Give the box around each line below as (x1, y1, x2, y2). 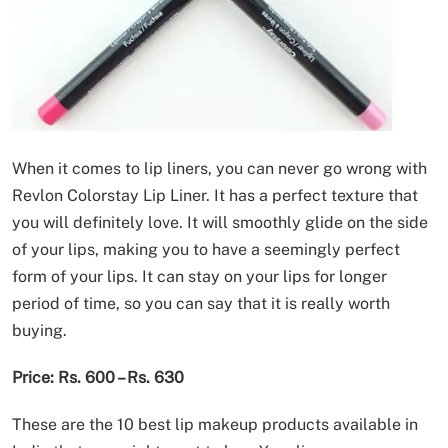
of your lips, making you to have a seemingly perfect (12, 240, 400, 260)
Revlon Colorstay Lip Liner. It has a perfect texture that (12, 186, 418, 206)
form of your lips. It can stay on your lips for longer (12, 267, 387, 287)
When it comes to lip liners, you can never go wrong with (12, 159, 427, 179)
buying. (12, 321, 67, 341)
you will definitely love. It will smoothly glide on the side (12, 213, 428, 233)
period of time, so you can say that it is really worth (12, 294, 390, 314)
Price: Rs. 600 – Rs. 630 (12, 368, 184, 388)
